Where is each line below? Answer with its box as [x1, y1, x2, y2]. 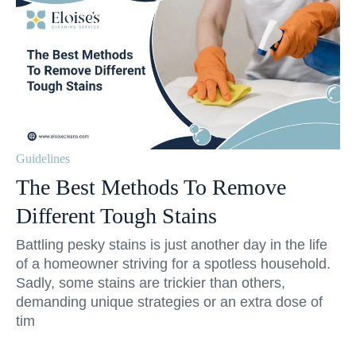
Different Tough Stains [16, 203, 217, 229]
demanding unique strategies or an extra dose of [16, 294, 323, 311]
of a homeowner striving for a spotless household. [16, 256, 331, 273]
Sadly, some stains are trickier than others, [16, 275, 285, 292]
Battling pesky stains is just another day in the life [16, 237, 327, 253]
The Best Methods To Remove [16, 175, 286, 200]
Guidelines [16, 152, 70, 166]
